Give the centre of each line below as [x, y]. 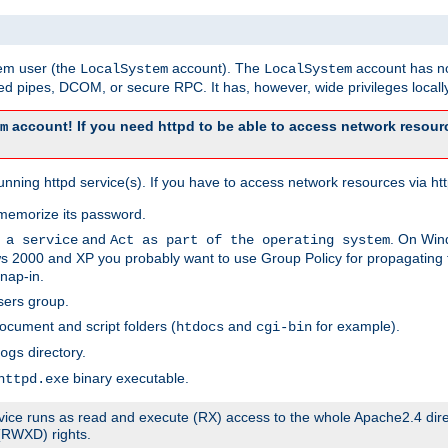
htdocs [200, 326]
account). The [216, 67]
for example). [356, 325]
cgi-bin [284, 326]
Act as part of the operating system [250, 239]
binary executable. [129, 377]
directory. [55, 351]
